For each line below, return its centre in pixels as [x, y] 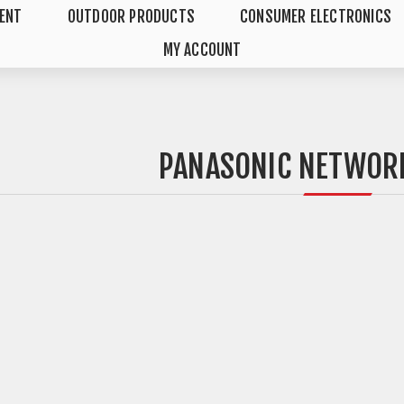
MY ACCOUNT [202, 50]
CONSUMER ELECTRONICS [315, 17]
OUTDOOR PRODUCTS [131, 17]
